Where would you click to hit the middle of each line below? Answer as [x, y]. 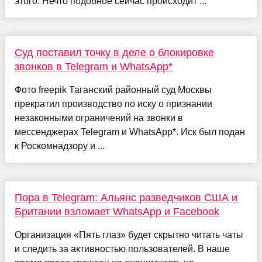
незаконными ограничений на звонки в [99, 118]
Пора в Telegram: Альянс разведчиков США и [126, 198]
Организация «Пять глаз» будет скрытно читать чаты [129, 235]
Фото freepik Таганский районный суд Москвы [113, 90]
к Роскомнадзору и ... [59, 146]
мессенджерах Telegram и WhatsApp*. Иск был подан [130, 132]
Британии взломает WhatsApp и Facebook [117, 212]
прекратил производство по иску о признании [113, 104]
